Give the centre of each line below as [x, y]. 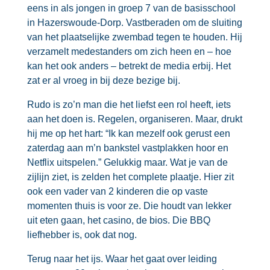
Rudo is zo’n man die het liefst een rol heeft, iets [129, 105]
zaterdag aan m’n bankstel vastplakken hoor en [127, 148]
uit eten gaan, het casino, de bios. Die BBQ [118, 220]
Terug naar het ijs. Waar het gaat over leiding [122, 259]
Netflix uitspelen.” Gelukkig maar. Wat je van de [127, 162]
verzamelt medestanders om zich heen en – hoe [129, 52]
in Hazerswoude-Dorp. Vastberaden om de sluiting [134, 23]
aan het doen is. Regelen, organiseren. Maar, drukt [134, 119]
